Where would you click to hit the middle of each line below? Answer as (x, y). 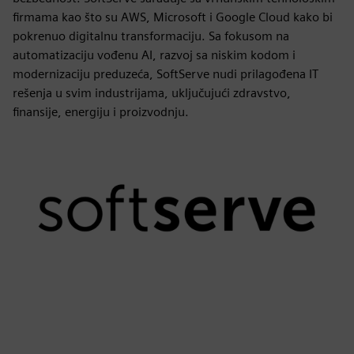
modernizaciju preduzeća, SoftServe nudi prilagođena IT (166, 74)
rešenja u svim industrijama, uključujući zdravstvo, (152, 93)
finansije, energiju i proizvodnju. (101, 112)
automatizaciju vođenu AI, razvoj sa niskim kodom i (154, 55)
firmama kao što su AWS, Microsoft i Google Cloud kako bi (173, 17)
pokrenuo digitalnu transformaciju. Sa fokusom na (151, 36)
